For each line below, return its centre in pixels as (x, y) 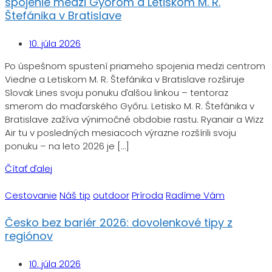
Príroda (148, 195)
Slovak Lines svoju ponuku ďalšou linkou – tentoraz (117, 92)
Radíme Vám (195, 195)
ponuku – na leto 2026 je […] (67, 146)
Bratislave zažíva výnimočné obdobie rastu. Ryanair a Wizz (134, 119)
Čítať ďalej (29, 168)
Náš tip (75, 195)
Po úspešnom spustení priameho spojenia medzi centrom (135, 66)
